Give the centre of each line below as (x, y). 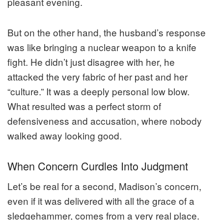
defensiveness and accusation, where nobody (105, 121)
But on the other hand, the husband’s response (107, 32)
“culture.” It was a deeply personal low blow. (98, 91)
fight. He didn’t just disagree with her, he (91, 62)
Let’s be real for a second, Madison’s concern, (104, 186)
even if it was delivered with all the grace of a (101, 200)
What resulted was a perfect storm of (84, 106)
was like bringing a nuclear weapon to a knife (102, 47)
